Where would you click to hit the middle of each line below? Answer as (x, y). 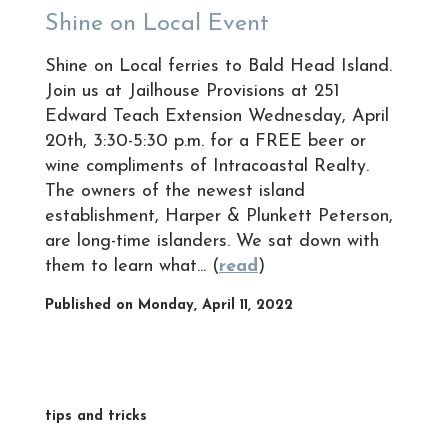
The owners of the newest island (174, 191)
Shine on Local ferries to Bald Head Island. (218, 66)
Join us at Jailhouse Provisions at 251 (192, 91)
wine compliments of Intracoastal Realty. (206, 166)
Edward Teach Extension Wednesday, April (216, 116)
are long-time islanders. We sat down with (211, 241)
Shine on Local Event (156, 23)
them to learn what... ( (131, 266)
